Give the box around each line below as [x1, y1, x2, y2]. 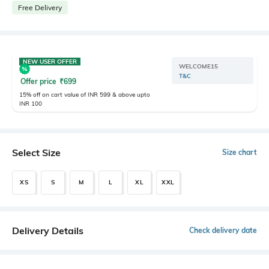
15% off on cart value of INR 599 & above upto [19, 90, 150, 98]
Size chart [222, 147, 257, 157]
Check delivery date [189, 225, 257, 235]
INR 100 [19, 99, 42, 107]
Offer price [20, 76, 58, 86]
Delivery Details [12, 224, 83, 237]
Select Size [12, 146, 61, 159]
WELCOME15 [178, 62, 218, 70]
